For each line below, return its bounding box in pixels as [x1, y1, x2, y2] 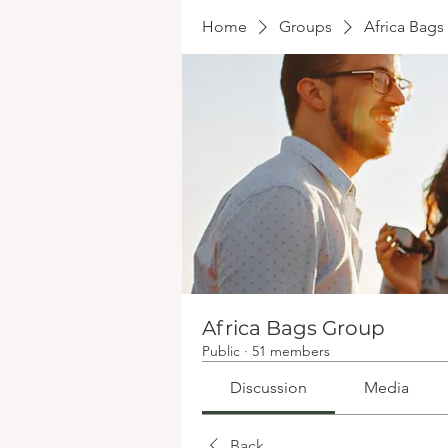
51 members [252, 342, 330, 360]
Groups [279, 17, 332, 36]
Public [202, 342, 240, 360]
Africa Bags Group [202, 316, 385, 340]
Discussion [230, 378, 308, 397]
